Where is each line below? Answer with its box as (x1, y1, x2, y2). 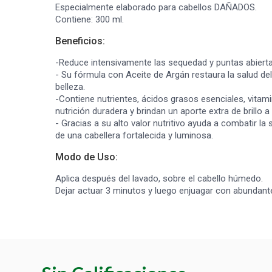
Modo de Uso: (55, 151, 118, 163)
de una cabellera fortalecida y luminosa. (55, 130, 213, 141)
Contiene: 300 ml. (55, 14, 124, 25)
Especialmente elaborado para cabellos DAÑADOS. (55, 2, 257, 13)
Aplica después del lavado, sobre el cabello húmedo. (55, 173, 263, 184)
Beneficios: (55, 35, 105, 47)
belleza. (55, 81, 85, 92)
